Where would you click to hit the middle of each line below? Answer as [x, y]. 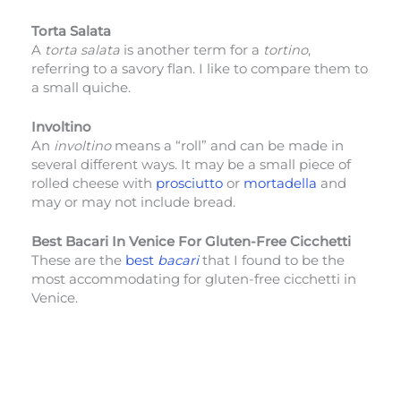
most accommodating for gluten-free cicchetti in [194, 280]
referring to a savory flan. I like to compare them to [200, 68]
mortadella [280, 183]
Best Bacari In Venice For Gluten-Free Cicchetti [191, 242]
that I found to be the [273, 261]
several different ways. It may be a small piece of [191, 164]
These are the [78, 261]
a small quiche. [83, 87]
